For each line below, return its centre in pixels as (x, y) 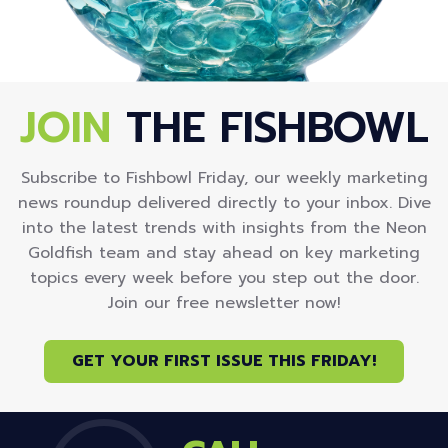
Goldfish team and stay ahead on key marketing (224, 252)
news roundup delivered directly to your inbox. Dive (224, 202)
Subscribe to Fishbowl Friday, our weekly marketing (224, 177)
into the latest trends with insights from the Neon (224, 227)
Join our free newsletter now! (224, 302)
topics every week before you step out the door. (224, 277)
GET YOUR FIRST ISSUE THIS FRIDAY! (224, 360)
